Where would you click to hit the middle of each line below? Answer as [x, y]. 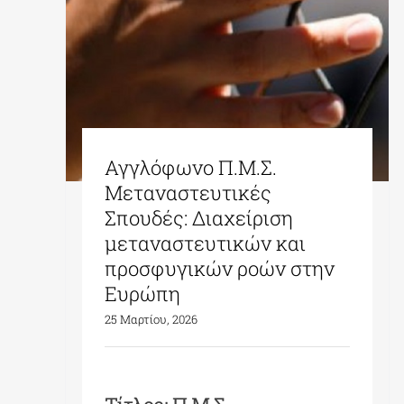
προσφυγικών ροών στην [219, 268]
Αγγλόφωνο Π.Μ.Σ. [190, 167]
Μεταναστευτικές [188, 192]
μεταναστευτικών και [205, 243]
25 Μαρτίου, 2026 [151, 319]
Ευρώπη [142, 293]
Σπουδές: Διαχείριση [198, 217]
